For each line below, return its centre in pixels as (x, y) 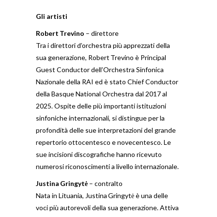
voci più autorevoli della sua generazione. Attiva (107, 208)
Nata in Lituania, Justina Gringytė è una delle (102, 195)
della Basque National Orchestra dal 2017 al (101, 94)
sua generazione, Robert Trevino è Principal (101, 57)
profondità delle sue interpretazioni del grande (106, 130)
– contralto (105, 183)
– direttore (101, 33)
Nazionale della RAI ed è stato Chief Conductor (107, 82)
